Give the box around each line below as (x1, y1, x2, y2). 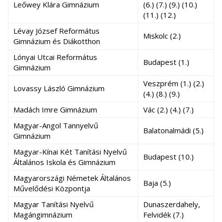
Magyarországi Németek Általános (13, 173, 131, 183)
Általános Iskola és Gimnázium (13, 157, 115, 167)
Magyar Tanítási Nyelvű (13, 199, 94, 209)
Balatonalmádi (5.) (143, 125, 204, 135)
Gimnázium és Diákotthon (13, 36, 100, 46)
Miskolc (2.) (143, 31, 181, 41)
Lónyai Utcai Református (13, 52, 97, 62)
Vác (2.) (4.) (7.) (143, 105, 194, 114)
